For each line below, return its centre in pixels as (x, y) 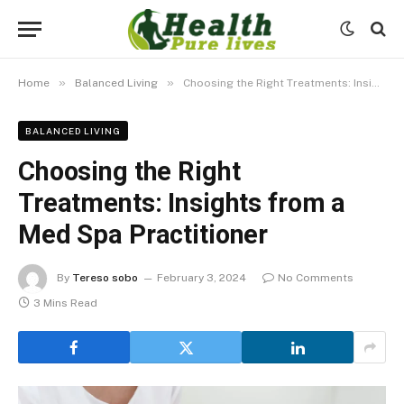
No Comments (316, 278)
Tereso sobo (105, 278)
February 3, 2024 (202, 278)
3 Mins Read (65, 303)
